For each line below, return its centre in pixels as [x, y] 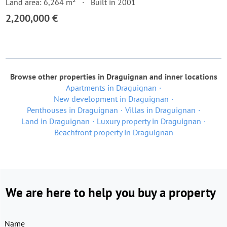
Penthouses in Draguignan [72, 110]
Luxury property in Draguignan [149, 121]
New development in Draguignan [111, 99]
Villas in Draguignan [160, 110]
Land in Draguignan [55, 121]
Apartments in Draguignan [111, 88]
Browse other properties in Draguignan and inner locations [113, 77]
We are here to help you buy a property [111, 193]
